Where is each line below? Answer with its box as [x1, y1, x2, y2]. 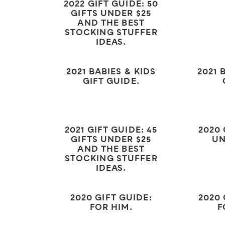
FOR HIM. [89, 201, 133, 215]
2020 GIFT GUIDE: [70, 192, 152, 205]
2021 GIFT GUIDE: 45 [65, 124, 158, 138]
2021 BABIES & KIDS [66, 66, 156, 79]
